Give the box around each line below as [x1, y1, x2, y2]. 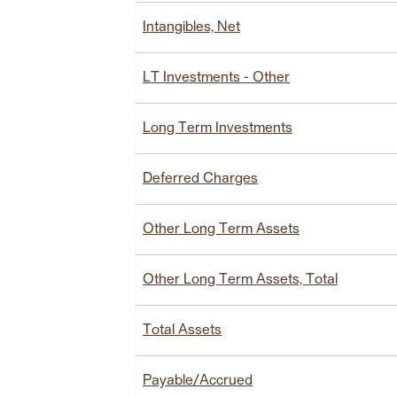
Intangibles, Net [143, 19, 240, 35]
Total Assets [143, 323, 222, 338]
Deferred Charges [143, 171, 258, 186]
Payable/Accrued [143, 373, 253, 388]
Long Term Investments [143, 121, 292, 136]
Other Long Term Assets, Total [143, 272, 338, 287]
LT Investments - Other [143, 70, 290, 85]
